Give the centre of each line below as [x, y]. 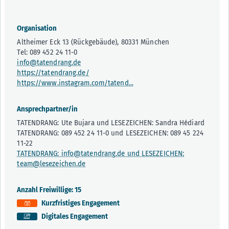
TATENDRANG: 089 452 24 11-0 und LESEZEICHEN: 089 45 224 [110, 133]
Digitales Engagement [75, 217]
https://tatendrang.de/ [53, 73]
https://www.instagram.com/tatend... [75, 83]
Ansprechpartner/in [47, 109]
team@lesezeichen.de [51, 164]
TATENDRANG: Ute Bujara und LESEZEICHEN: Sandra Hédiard [111, 123]
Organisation [37, 29]
